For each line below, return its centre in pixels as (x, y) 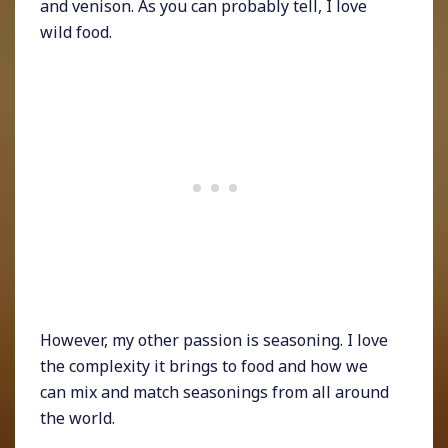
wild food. (76, 32)
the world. (77, 418)
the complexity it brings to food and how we (204, 366)
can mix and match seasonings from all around (214, 392)
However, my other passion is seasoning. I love (214, 340)
